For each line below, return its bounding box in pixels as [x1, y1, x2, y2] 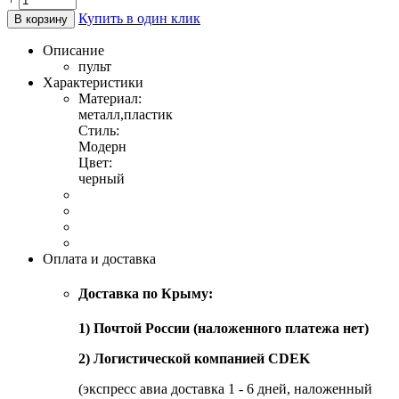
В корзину [14, 12, 68, 26]
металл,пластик [78, 106, 173, 122]
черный [78, 170, 125, 186]
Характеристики [43, 74, 143, 90]
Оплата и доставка [43, 250, 156, 266]
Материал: [78, 90, 142, 106]
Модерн [78, 138, 126, 154]
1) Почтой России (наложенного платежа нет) [78, 321, 369, 337]
